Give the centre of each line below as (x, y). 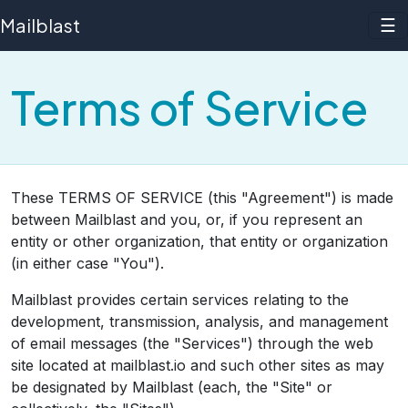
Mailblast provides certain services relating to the (180, 300)
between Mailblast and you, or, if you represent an (187, 219)
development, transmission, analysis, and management (199, 321)
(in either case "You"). (87, 263)
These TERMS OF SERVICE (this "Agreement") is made (202, 198)
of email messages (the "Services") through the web (192, 343)
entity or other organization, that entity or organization (199, 241)
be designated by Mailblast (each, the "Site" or (172, 387)
